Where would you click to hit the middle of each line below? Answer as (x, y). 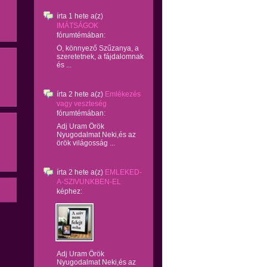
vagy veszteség (82, 104)
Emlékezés (123, 94)
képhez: (69, 191)
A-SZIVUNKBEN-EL (89, 182)
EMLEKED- (123, 172)
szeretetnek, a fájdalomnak (100, 57)
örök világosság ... (86, 143)
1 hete (79, 16)
